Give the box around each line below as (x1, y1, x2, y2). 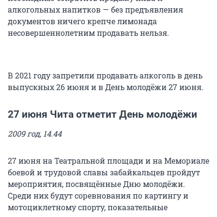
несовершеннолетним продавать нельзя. (8, 28, 169, 38)
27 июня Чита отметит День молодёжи (8, 108, 197, 121)
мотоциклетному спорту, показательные (8, 202, 168, 213)
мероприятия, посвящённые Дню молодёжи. (8, 179, 185, 189)
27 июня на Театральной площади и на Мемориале (8, 155, 209, 166)
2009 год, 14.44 (8, 128, 62, 139)
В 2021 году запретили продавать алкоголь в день (8, 70, 202, 81)
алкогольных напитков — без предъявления (8, 4, 183, 15)
